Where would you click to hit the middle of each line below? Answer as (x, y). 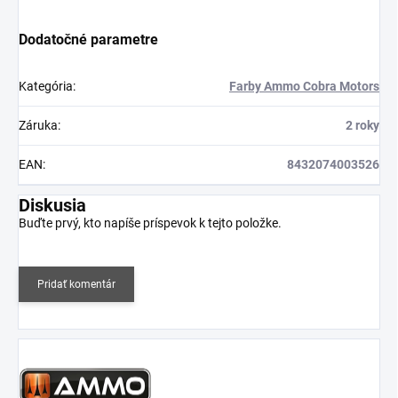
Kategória (46, 86)
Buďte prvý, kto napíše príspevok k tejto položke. (150, 223)
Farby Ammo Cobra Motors (304, 86)
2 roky (362, 125)
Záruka (38, 125)
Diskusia (52, 205)
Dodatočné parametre (88, 39)
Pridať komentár (76, 284)
